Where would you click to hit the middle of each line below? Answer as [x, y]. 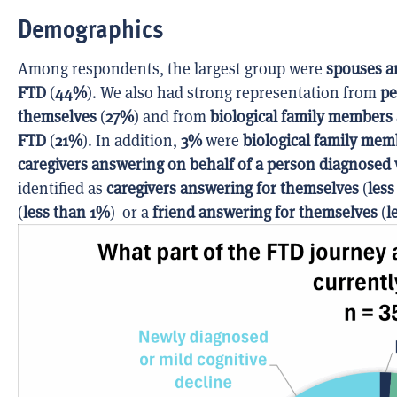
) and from [172, 117]
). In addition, [132, 141]
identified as [62, 189]
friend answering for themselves [265, 213]
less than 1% [66, 213]
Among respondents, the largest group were [172, 69]
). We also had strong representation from [234, 93]
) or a [131, 213]
